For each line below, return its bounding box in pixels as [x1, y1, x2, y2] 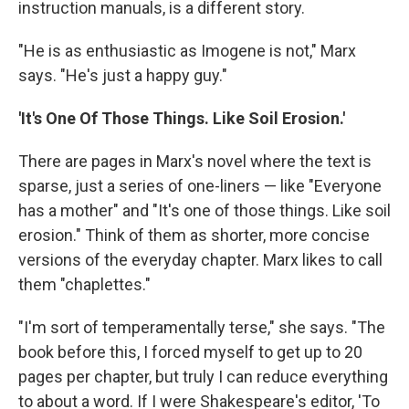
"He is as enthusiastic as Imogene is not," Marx [18, 41, 356, 60]
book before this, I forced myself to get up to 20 [18, 342, 362, 362]
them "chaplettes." [18, 275, 151, 294]
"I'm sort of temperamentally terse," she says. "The [18, 318, 385, 337]
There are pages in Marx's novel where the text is [18, 152, 372, 171]
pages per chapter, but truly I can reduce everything [18, 367, 388, 386]
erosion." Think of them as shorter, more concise [18, 225, 370, 245]
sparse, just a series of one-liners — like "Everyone [18, 176, 382, 195]
